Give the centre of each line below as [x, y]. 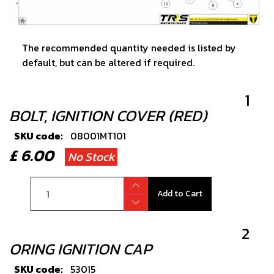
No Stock [91, 157]
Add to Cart [180, 194]
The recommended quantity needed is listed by [129, 48]
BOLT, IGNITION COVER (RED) [108, 116]
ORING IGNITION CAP [80, 249]
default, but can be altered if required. [108, 63]
